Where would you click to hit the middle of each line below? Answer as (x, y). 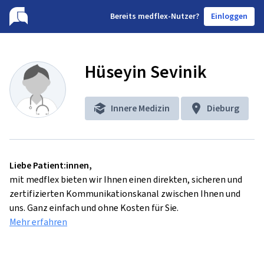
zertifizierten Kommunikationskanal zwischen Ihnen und (125, 194)
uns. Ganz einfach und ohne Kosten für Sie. (94, 208)
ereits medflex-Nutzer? (157, 16)
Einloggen (229, 16)
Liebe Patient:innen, (51, 165)
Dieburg (223, 108)
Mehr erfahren (38, 222)
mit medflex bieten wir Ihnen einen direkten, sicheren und (126, 179)
